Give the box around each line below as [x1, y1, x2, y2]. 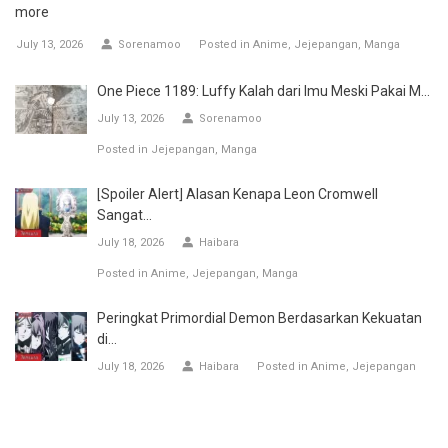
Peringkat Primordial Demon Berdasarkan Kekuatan [97, 309, 422, 326]
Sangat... [97, 206, 152, 223]
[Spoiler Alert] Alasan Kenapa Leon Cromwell [97, 185, 378, 202]
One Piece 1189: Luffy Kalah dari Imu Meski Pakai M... [97, 82, 430, 99]
